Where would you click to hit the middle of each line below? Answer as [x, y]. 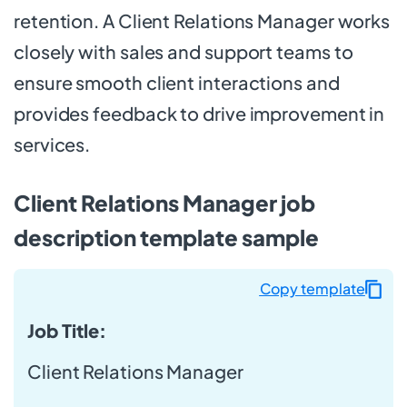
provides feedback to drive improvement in [199, 113]
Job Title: [67, 330]
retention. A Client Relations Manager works [202, 20]
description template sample [166, 237]
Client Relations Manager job [164, 202]
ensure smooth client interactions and [177, 82]
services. [52, 144]
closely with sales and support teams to [184, 51]
